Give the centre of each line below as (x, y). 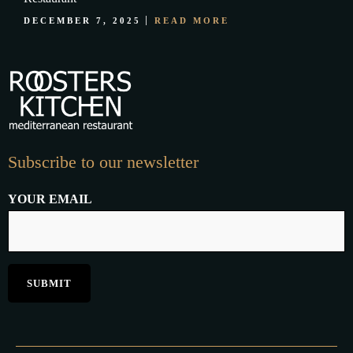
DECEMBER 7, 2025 (85, 20)
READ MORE (192, 20)
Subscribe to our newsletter (103, 162)
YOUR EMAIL (50, 199)
